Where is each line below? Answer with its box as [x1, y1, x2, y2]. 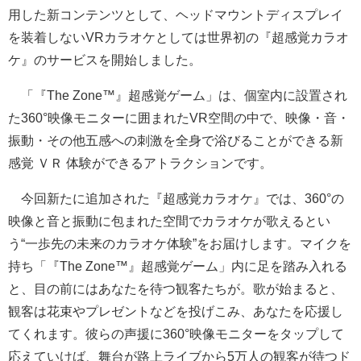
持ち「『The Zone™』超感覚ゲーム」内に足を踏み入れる [8, 259, 347, 274]
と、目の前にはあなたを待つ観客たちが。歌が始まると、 [8, 282, 343, 297]
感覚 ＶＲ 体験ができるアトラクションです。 [8, 156, 272, 171]
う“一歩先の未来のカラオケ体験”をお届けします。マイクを [8, 237, 351, 251]
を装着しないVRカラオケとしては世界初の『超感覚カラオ [8, 31, 349, 45]
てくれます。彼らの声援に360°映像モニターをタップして [8, 327, 344, 342]
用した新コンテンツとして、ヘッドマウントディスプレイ [8, 8, 343, 23]
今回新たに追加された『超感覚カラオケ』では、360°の [8, 192, 344, 206]
